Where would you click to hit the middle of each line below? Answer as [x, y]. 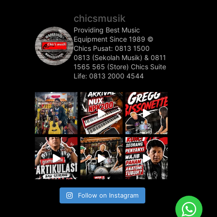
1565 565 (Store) [102, 67]
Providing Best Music [107, 30]
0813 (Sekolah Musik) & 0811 [120, 58]
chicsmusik [100, 19]
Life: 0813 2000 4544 [109, 76]
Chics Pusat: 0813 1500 [112, 48]
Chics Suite [149, 67]
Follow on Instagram [108, 195]
